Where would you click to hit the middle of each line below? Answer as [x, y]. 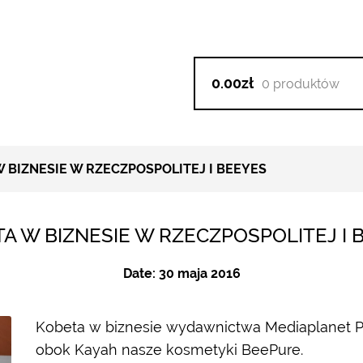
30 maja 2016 [199, 273]
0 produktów [300, 84]
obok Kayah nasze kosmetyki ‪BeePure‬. [169, 350]
